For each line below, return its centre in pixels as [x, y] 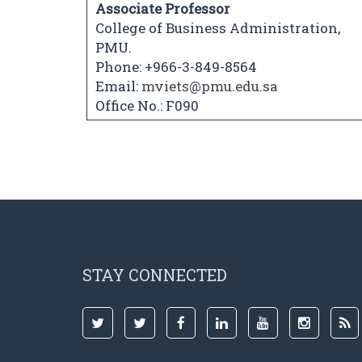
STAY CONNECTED [155, 274]
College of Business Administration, [162, 28]
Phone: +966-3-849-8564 [176, 67]
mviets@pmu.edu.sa [210, 86]
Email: [118, 86]
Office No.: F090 [147, 106]
